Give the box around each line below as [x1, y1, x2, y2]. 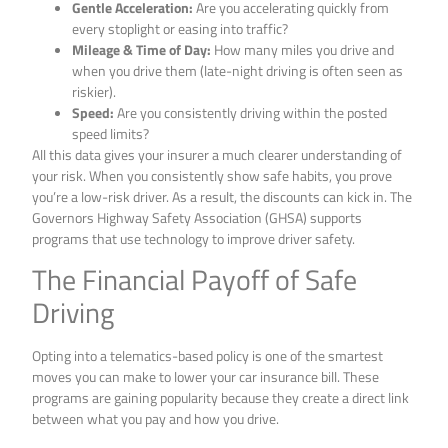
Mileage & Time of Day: [72, 38, 212, 60]
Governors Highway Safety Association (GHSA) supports [32, 206, 363, 228]
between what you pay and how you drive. [32, 408, 280, 430]
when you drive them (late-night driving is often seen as [72, 59, 404, 81]
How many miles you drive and [211, 38, 395, 60]
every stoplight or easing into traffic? [72, 17, 289, 39]
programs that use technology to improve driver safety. [32, 227, 356, 249]
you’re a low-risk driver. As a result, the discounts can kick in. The [32, 185, 413, 207]
